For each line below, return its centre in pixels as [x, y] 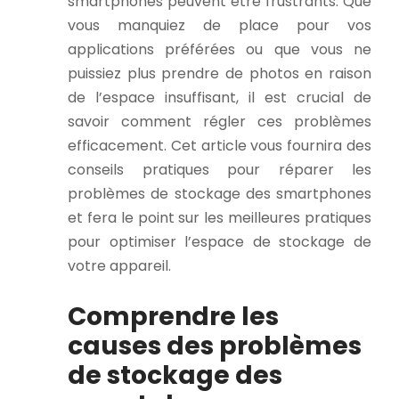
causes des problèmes [215, 346]
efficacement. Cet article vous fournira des [220, 146]
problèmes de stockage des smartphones [220, 194]
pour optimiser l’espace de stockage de [220, 242]
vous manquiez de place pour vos [220, 26]
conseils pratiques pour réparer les [220, 170]
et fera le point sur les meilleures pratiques [220, 218]
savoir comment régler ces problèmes [220, 122]
